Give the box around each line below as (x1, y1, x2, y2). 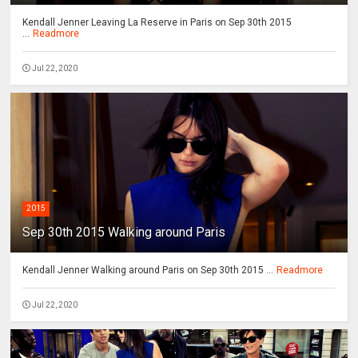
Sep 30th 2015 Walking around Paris (22, 225, 226, 241)
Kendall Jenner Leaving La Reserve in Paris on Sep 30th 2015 (22, 17, 292, 29)
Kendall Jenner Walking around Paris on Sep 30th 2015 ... (22, 265, 274, 276)
